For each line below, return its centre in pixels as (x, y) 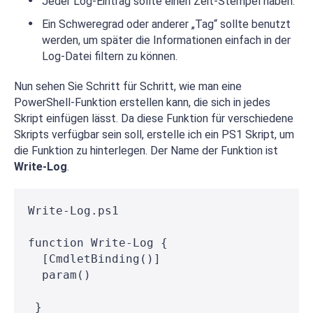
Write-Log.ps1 (73, 211)
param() (59, 275)
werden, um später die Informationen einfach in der (166, 40)
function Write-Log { (98, 243)
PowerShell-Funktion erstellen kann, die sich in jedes (142, 102)
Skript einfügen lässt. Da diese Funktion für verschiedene (154, 118)
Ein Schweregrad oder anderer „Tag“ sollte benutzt (166, 24)
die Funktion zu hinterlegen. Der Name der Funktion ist (146, 151)
